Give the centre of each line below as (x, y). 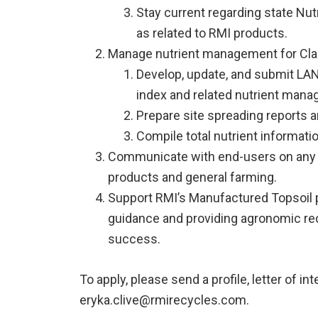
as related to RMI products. (212, 33)
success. (134, 239)
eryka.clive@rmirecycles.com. (164, 300)
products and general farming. (192, 177)
